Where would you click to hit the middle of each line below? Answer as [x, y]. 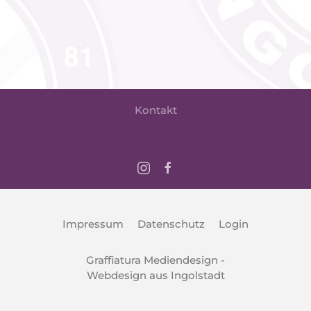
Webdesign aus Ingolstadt [155, 275]
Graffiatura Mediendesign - [155, 260]
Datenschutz [171, 224]
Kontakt [155, 110]
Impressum [93, 224]
